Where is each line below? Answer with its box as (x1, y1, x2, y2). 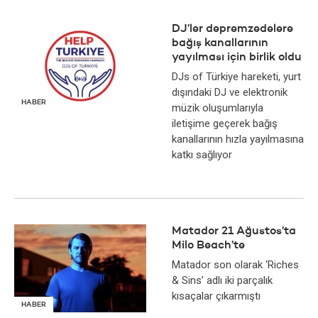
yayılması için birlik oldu (172, 52, 302, 63)
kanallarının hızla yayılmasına (172, 133, 304, 146)
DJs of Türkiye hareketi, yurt (172, 70, 301, 83)
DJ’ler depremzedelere (172, 23, 293, 35)
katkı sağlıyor (172, 148, 232, 161)
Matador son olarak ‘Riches (172, 258, 299, 271)
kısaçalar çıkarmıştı (172, 290, 261, 302)
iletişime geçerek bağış (172, 117, 278, 130)
